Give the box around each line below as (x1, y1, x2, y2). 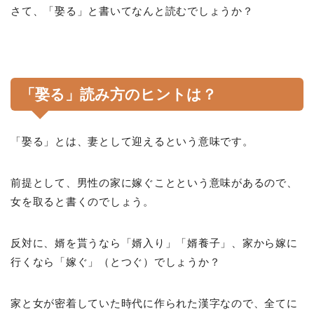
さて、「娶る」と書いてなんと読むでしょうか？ (11, 4, 254, 17)
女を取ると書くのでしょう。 (11, 195, 154, 207)
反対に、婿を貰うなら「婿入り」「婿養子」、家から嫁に (11, 236, 298, 249)
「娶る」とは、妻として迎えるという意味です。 (11, 135, 254, 147)
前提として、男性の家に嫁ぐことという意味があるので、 (11, 176, 298, 189)
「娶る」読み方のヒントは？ (20, 86, 217, 102)
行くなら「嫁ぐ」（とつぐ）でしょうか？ (11, 255, 221, 268)
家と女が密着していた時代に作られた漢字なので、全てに (11, 296, 298, 309)
